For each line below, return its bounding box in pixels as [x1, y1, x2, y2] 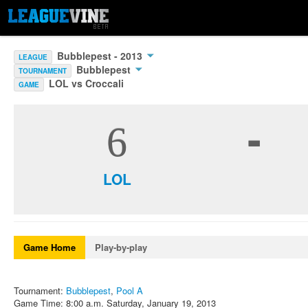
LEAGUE [19, 52, 47, 62]
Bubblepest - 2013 [57, 49, 145, 63]
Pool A [116, 284, 143, 297]
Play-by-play [95, 241, 147, 254]
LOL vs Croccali [49, 76, 124, 90]
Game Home [23, 241, 76, 254]
